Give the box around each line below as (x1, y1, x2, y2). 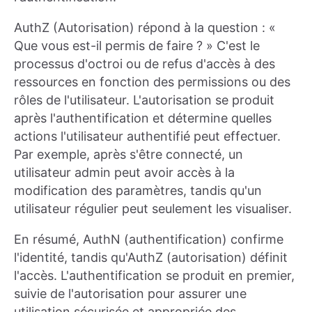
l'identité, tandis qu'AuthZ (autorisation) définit (14, 250, 288, 265)
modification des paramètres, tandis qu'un (14, 183, 262, 198)
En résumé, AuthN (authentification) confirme (14, 232, 283, 247)
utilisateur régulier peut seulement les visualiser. (14, 201, 292, 217)
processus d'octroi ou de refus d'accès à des (14, 56, 275, 72)
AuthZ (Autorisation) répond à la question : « (14, 20, 276, 36)
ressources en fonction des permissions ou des (14, 75, 290, 90)
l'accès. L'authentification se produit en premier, (14, 268, 295, 283)
